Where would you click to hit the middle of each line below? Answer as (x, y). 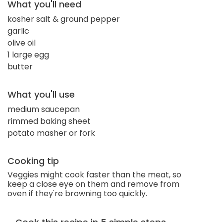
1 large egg (28, 55)
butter (20, 66)
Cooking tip (33, 161)
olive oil (22, 43)
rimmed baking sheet (49, 121)
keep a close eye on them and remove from (93, 184)
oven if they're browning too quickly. (77, 193)
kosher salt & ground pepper (64, 19)
